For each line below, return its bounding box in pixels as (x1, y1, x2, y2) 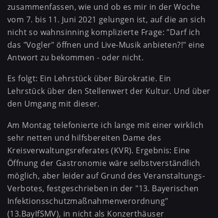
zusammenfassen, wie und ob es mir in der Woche (7, 1, 200, 12)
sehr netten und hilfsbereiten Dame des (7, 132, 162, 143)
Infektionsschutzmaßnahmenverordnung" (7, 195, 168, 206)
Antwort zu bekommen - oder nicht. (7, 52, 144, 63)
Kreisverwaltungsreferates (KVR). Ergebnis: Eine (7, 145, 190, 156)
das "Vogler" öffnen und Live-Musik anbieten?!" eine (7, 39, 205, 50)
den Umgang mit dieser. (7, 98, 100, 109)
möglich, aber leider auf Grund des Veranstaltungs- (7, 170, 205, 181)
